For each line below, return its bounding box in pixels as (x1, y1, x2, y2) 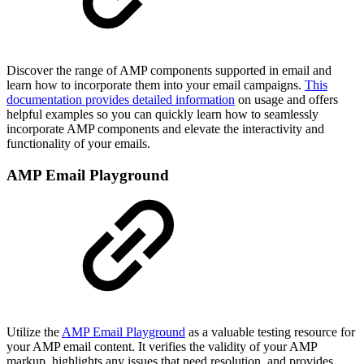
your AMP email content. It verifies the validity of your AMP (6, 340, 317, 354)
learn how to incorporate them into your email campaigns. (6, 78, 305, 93)
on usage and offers (235, 93, 338, 107)
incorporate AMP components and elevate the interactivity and (6, 122, 324, 136)
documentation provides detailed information (6, 93, 235, 107)
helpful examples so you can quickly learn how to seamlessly (6, 107, 318, 122)
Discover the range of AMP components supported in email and (6, 63, 331, 78)
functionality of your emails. (6, 136, 150, 151)
